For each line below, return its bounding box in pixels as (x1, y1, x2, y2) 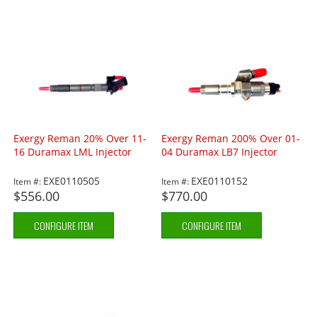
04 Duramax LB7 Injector (161, 145, 278, 159)
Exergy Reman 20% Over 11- (13, 132, 147, 146)
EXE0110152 (191, 174, 248, 188)
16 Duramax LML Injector (13, 145, 132, 159)
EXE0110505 (43, 174, 100, 188)
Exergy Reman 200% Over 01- (161, 132, 301, 146)
